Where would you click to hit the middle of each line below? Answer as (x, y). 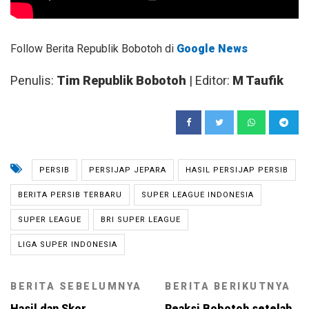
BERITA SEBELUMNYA (76, 286)
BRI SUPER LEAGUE (141, 219)
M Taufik (258, 80)
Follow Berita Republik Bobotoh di (93, 48)
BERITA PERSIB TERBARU (70, 195)
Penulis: (33, 80)
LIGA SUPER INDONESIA (68, 244)
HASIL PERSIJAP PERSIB (237, 170)
